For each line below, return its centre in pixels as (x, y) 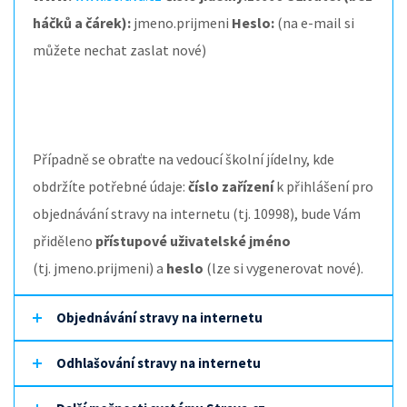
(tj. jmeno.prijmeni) (94, 268)
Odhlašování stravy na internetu (159, 363)
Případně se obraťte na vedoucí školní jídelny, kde (184, 159)
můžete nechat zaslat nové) (119, 50)
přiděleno (64, 241)
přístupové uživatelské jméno (193, 241)
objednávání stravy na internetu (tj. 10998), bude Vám (197, 214)
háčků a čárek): (82, 23)
